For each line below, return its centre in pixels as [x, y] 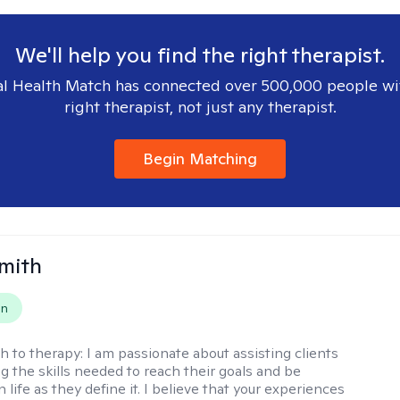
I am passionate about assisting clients [213, 353]
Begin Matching [200, 158]
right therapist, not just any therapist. [200, 107]
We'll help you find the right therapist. [200, 55]
